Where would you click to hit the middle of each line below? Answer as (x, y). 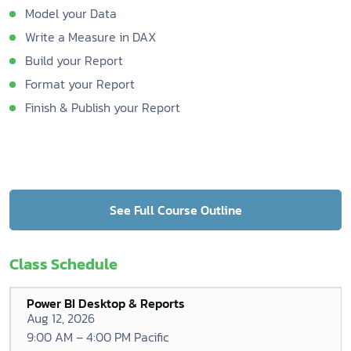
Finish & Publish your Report (103, 107)
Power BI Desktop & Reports (106, 303)
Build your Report (74, 60)
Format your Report (80, 84)
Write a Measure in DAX (90, 37)
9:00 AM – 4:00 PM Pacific (98, 337)
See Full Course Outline (175, 210)
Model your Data (71, 13)
